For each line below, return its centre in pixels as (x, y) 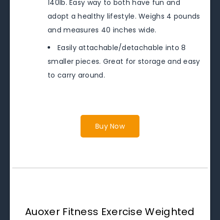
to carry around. (76, 75)
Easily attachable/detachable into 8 (122, 48)
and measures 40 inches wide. (102, 30)
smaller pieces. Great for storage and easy (124, 61)
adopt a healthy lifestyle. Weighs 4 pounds (124, 16)
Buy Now (110, 126)
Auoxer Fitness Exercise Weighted (110, 212)
